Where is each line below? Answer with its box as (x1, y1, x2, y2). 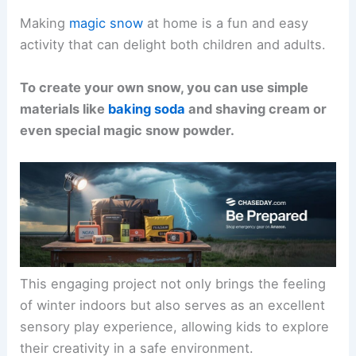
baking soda (108, 100, 186, 117)
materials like (20, 100, 109, 117)
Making (20, 15, 70, 32)
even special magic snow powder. (20, 122, 235, 138)
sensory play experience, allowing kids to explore (20, 319, 330, 335)
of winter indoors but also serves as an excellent (20, 297, 326, 314)
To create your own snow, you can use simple (20, 79, 309, 95)
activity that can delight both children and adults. (20, 37, 327, 53)
